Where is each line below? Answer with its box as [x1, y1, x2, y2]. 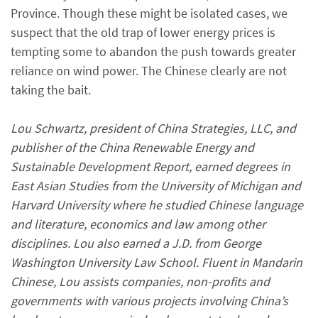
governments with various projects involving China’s [11, 292, 288, 309]
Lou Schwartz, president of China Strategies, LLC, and [11, 119, 296, 136]
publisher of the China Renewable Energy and [11, 138, 254, 155]
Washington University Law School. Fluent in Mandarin [11, 253, 302, 270]
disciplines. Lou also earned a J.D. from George [11, 234, 261, 251]
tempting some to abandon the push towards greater [11, 43, 296, 60]
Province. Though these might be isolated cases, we [11, 4, 287, 21]
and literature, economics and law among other [11, 215, 265, 232]
